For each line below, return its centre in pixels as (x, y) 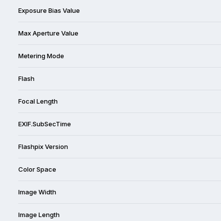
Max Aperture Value (48, 33)
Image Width (37, 192)
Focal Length (38, 101)
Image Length (39, 214)
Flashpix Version (43, 146)
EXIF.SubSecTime (45, 124)
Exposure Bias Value (49, 10)
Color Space (37, 169)
